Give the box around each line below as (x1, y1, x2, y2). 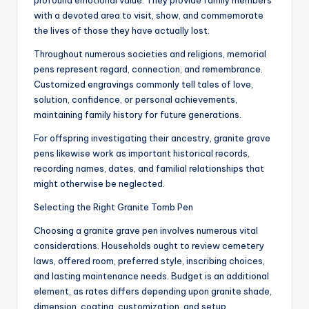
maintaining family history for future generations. (34, 109, 241, 121)
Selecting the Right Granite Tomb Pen (34, 201, 193, 213)
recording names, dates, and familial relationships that (34, 163, 264, 175)
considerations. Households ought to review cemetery (34, 240, 264, 252)
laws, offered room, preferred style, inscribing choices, (34, 255, 265, 267)
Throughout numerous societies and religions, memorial (34, 48, 266, 60)
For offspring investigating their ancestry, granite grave (34, 132, 270, 144)
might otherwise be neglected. (34, 178, 165, 190)
